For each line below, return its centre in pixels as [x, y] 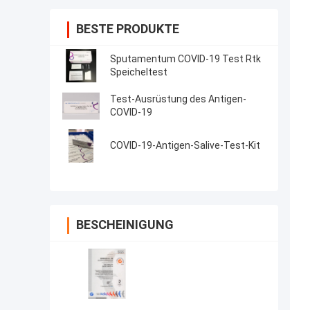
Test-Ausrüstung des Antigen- [178, 99]
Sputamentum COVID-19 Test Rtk [185, 59]
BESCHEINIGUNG [125, 225]
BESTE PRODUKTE [128, 29]
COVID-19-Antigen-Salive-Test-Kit [185, 146]
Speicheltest [139, 72]
